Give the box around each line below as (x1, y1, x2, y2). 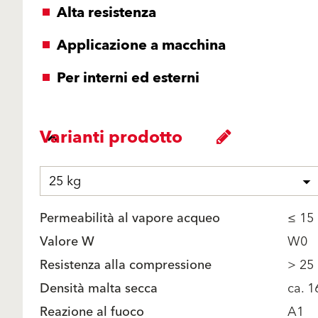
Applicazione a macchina (57, 33, 226, 57)
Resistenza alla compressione (40, 254, 212, 276)
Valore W (40, 231, 94, 253)
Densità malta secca (40, 278, 158, 300)
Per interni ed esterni (57, 66, 199, 90)
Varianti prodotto (40, 123, 182, 153)
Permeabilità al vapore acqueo (40, 207, 220, 229)
